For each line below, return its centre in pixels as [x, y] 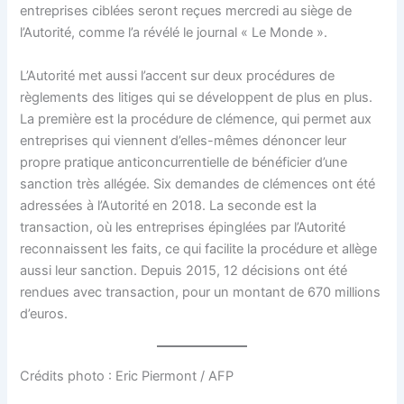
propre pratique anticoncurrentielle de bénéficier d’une [184, 162]
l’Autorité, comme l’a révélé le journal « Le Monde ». [174, 33]
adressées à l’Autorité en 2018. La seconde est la [169, 205]
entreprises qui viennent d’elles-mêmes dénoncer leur [184, 140]
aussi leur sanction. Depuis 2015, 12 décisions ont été [184, 270]
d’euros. [44, 313]
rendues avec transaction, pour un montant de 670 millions [201, 292]
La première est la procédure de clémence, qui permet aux [196, 119]
